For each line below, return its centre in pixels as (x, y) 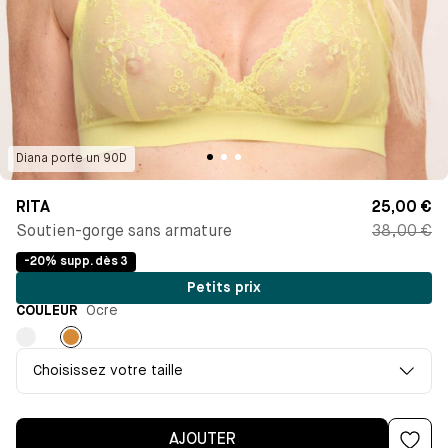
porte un (75, 158)
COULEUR (49, 310)
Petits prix (224, 287)
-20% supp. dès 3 (76, 261)
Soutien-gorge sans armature (124, 231)
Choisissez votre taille (108, 370)
